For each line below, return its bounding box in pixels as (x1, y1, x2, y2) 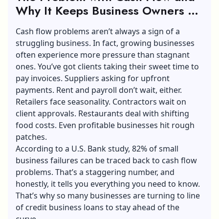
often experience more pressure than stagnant (16, 49, 190, 60)
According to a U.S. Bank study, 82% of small (16, 143, 178, 154)
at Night (16, 15, 61, 33)
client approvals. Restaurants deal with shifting (16, 108, 189, 119)
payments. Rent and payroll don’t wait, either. (16, 84, 182, 95)
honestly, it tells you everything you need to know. (16, 178, 200, 189)
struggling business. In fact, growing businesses (16, 37, 195, 48)
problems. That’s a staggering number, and (16, 166, 175, 177)
